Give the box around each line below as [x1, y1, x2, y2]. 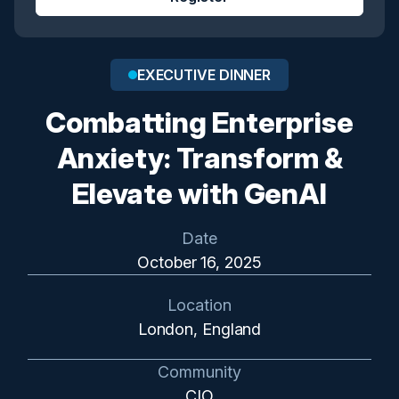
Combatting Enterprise [45, 105, 354, 140]
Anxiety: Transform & [56, 141, 343, 175]
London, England [137, 320, 262, 338]
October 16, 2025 [137, 253, 262, 272]
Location [167, 296, 232, 314]
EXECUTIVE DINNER [136, 66, 272, 84]
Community [158, 362, 241, 381]
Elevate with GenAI [71, 176, 328, 211]
